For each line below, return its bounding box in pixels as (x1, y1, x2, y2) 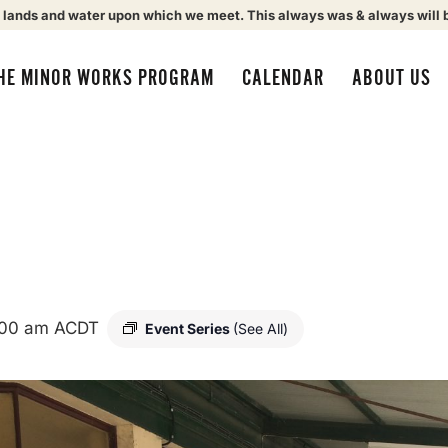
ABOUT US (351, 65, 431, 91)
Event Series (145, 320, 233, 337)
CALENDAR (241, 65, 324, 91)
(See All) (233, 320, 288, 337)
